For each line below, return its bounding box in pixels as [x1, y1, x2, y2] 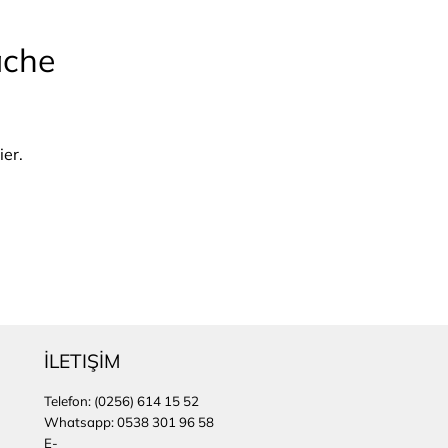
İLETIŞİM [43, 349, 120, 374]
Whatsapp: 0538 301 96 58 [43, 414, 214, 431]
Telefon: [43, 393, 94, 410]
